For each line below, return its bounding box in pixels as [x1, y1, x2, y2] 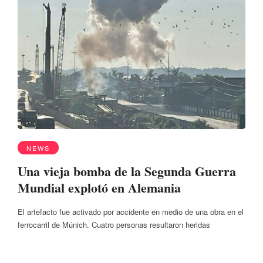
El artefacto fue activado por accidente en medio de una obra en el [18, 206, 244, 218]
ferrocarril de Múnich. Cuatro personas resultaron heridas [18, 219, 210, 231]
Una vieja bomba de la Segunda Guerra [18, 161, 236, 181]
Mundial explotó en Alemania [18, 177, 181, 197]
